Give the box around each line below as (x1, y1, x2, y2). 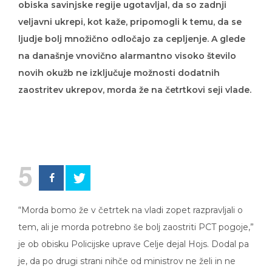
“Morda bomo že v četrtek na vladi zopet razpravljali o (18, 195, 243, 207)
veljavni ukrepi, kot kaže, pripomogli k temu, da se (18, 7, 242, 19)
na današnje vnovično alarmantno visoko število (18, 41, 236, 53)
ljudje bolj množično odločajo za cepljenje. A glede (18, 24, 245, 36)
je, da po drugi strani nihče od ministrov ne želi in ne (18, 246, 236, 258)
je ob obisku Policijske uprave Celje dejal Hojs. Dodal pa (18, 229, 249, 241)
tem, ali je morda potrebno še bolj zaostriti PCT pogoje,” (18, 212, 254, 224)
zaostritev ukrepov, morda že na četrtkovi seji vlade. (18, 75, 251, 87)
